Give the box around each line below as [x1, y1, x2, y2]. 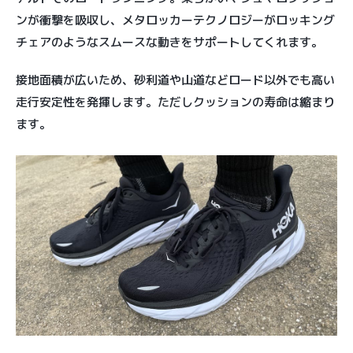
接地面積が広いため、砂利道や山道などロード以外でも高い [16, 71, 335, 88]
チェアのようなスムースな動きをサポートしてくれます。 [16, 33, 323, 50]
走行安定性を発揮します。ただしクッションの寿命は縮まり [16, 93, 335, 110]
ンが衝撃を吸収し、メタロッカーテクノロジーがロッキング [16, 11, 335, 28]
